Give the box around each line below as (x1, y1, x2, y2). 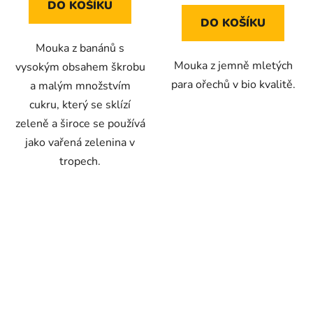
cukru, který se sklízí (29, 96, 131, 112)
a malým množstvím (29, 78, 131, 94)
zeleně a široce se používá (15, 115, 145, 131)
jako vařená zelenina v (25, 134, 135, 150)
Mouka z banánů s (36, 40, 124, 56)
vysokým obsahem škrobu (15, 59, 145, 75)
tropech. (59, 153, 101, 169)
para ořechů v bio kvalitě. (170, 76, 296, 92)
